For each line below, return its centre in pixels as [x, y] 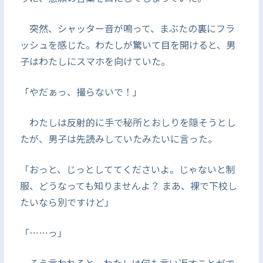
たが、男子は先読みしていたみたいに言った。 [118, 139]
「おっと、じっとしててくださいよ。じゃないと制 [127, 169]
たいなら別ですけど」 [67, 202]
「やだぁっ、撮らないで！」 [81, 92]
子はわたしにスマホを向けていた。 [95, 61]
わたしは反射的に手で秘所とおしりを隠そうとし [128, 122]
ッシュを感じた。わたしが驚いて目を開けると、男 [127, 45]
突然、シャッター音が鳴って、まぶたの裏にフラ [127, 28]
